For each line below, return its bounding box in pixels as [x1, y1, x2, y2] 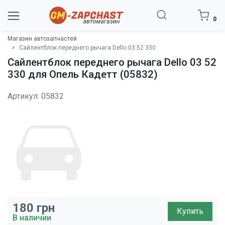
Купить [177, 206, 204, 216]
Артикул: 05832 [8, 91, 64, 101]
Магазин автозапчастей [8, 35, 77, 42]
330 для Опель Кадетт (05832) [8, 68, 158, 80]
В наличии [13, 213, 51, 222]
